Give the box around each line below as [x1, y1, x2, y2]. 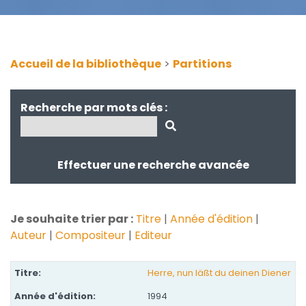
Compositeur [55, 227, 126, 243]
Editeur [135, 227, 172, 243]
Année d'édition [170, 211, 253, 227]
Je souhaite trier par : [10, 211, 133, 227]
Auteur [10, 227, 46, 243]
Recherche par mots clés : [20, 100, 167, 115]
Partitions [173, 56, 232, 72]
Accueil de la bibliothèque [10, 56, 161, 72]
